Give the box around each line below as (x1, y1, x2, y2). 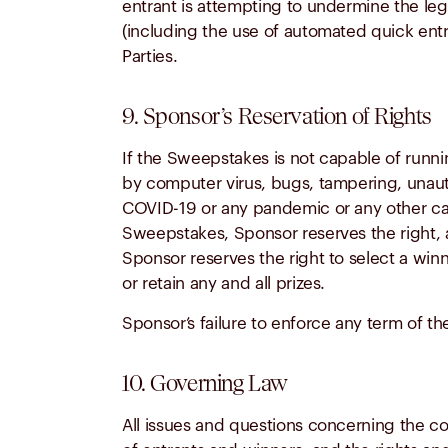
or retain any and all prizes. (122, 275, 326, 292)
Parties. (122, 48, 178, 65)
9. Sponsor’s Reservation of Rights (122, 103, 432, 129)
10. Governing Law (122, 370, 288, 396)
